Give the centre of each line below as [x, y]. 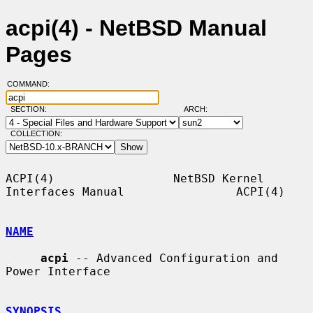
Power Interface [58, 271]
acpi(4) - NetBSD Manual [136, 28]
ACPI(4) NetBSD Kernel [135, 178]
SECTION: [31, 109]
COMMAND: [32, 84]
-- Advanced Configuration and [173, 258]
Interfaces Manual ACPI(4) [145, 191]
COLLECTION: [36, 134]
